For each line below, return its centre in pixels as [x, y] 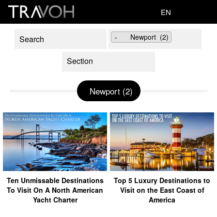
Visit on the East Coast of [162, 190]
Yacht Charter [55, 199]
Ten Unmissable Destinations [55, 180]
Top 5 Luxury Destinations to [162, 180]
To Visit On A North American [55, 190]
